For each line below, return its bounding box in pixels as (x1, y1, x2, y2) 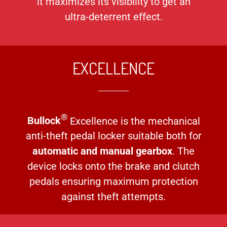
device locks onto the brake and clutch (27, 160, 200, 173)
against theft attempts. (61, 191, 166, 203)
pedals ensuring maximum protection (29, 175, 198, 188)
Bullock (27, 115, 61, 127)
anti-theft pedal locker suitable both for (25, 130, 202, 142)
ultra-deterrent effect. (64, 10, 163, 23)
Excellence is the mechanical (67, 115, 200, 127)
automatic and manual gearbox (32, 145, 172, 158)
